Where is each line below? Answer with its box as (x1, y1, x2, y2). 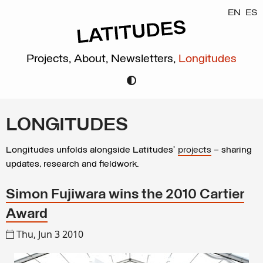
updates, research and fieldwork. (6, 160, 139, 169)
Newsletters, (111, 53, 178, 65)
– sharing (211, 146, 252, 155)
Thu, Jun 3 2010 (16, 228, 83, 241)
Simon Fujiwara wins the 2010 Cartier (6, 188, 244, 202)
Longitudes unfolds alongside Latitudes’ (6, 146, 178, 155)
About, (74, 53, 111, 65)
